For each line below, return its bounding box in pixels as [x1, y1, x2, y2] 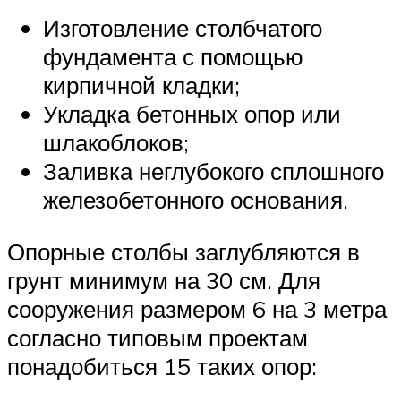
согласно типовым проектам [7, 322, 308, 352]
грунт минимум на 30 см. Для [7, 265, 320, 294]
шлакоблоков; [43, 128, 189, 158]
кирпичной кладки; [43, 71, 240, 100]
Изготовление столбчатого [43, 13, 322, 43]
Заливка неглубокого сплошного [43, 157, 384, 186]
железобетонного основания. [43, 185, 348, 215]
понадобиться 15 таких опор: [7, 351, 317, 380]
